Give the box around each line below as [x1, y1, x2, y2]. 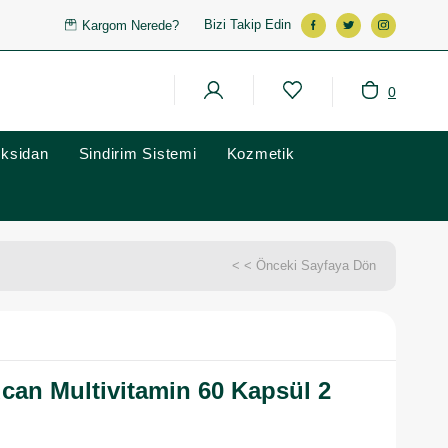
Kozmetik [226, 145, 295, 162]
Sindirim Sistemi [78, 145, 197, 162]
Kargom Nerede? [82, 17, 180, 33]
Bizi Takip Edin [204, 17, 291, 32]
